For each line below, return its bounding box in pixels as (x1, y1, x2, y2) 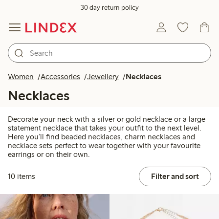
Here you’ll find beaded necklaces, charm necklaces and (8, 132, 195, 142)
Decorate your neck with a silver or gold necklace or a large (8, 114, 205, 124)
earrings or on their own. (8, 150, 90, 159)
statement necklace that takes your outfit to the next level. (8, 123, 201, 133)
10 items (8, 172, 35, 181)
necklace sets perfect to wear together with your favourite (8, 141, 200, 151)
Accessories (41, 72, 80, 81)
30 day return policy (80, 3, 139, 12)
